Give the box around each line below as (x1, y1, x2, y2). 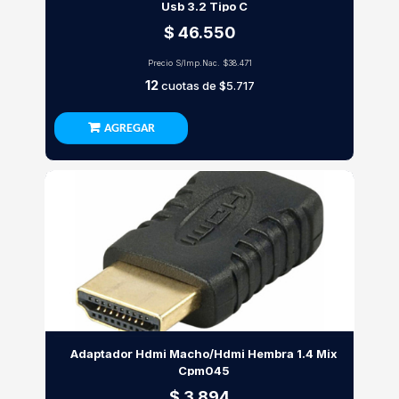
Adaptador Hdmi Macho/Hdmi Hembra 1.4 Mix (70, 346, 338, 361)
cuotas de (158, 78, 219, 93)
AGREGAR (103, 122, 155, 135)
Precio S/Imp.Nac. (147, 58, 223, 68)
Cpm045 (178, 363, 230, 378)
